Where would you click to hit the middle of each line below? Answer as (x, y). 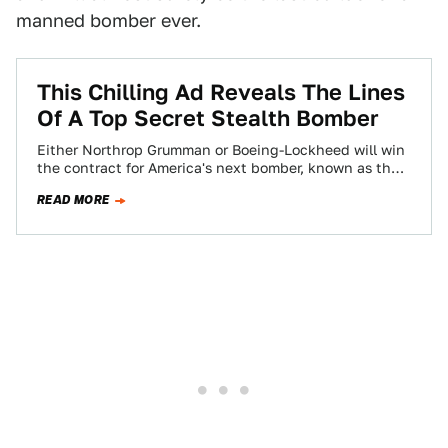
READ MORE (73, 200)
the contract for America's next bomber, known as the (218, 168)
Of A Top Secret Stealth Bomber (208, 118)
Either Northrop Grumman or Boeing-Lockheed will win (221, 150)
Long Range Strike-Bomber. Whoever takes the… (201, 186)
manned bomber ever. (108, 20)
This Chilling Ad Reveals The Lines (221, 92)
